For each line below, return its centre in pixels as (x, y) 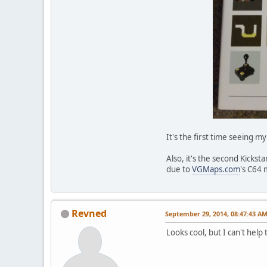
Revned (89, 213)
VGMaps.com (216, 169)
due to (179, 169)
